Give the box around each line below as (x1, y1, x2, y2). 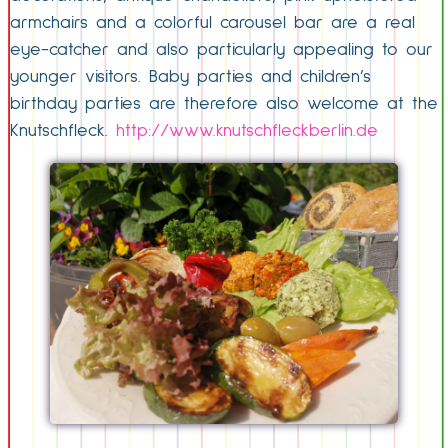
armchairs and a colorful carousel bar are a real (10, 14, 415, 32)
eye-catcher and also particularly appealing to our (10, 41, 433, 59)
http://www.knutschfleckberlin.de (116, 122, 378, 140)
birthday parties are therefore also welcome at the (10, 95, 438, 113)
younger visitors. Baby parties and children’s (10, 68, 371, 86)
